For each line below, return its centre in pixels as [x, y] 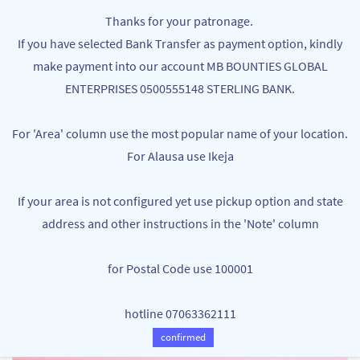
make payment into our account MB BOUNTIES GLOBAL [180, 66]
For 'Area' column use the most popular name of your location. [180, 133]
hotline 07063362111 [180, 313]
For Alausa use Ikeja [180, 156]
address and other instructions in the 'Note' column [180, 223]
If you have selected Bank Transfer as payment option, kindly [180, 43]
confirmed [183, 337]
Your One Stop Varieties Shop [123, 34]
